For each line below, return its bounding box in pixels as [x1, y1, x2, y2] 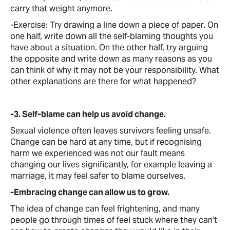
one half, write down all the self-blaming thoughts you [10, 31, 213, 42]
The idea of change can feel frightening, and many [10, 203, 200, 214]
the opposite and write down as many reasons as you [10, 53, 212, 64]
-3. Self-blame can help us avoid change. [10, 109, 166, 120]
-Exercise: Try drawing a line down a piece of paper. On [10, 20, 218, 30]
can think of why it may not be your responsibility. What [10, 65, 219, 75]
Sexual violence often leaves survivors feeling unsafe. [10, 125, 211, 136]
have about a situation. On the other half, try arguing [10, 42, 208, 53]
